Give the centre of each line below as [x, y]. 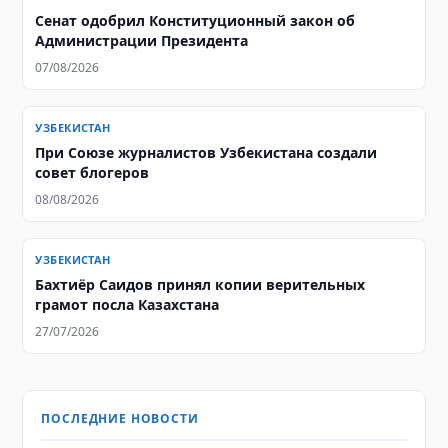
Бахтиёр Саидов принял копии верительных [200, 284]
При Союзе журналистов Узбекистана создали [206, 152]
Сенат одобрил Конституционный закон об [195, 20]
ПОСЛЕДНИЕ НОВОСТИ [120, 418]
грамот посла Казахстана [127, 304]
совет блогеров [92, 172]
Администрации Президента [142, 40]
